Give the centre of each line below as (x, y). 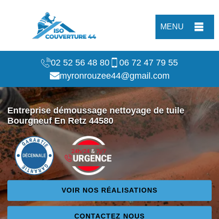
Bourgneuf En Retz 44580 (60, 121)
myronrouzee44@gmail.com (114, 76)
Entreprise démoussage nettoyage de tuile (96, 111)
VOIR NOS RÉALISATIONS (109, 190)
